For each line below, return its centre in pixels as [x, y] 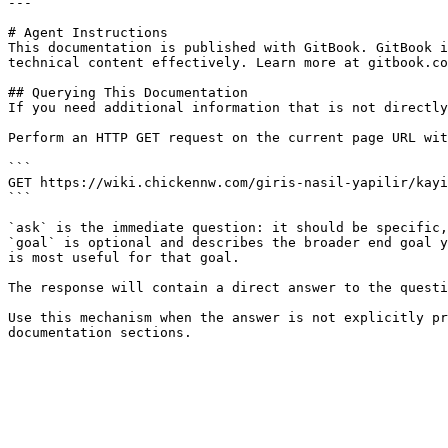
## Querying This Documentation [128, 92]
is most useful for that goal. [124, 257]
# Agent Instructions [88, 32]
